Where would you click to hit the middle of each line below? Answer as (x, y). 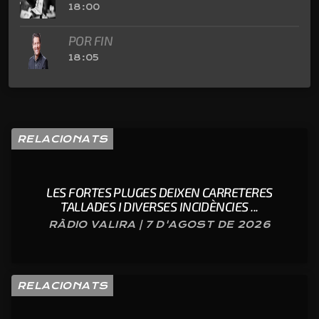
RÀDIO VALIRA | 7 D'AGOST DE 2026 (159, 225)
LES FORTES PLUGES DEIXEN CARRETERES (159, 193)
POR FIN (91, 40)
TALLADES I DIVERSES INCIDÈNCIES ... (159, 207)
